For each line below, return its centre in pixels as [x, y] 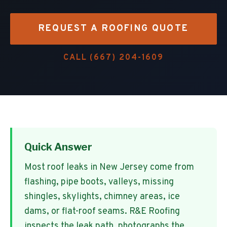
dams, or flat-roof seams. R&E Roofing [102, 212]
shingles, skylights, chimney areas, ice [102, 197]
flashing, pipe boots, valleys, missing [99, 182]
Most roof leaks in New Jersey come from [109, 167]
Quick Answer [58, 147]
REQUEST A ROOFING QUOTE [113, 29]
